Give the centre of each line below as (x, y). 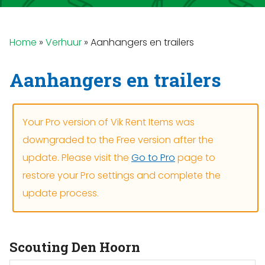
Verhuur (64, 42)
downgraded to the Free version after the (118, 140)
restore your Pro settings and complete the (122, 175)
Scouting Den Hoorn (75, 247)
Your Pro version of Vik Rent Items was (109, 122)
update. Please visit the (77, 158)
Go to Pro (153, 158)
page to (195, 158)
